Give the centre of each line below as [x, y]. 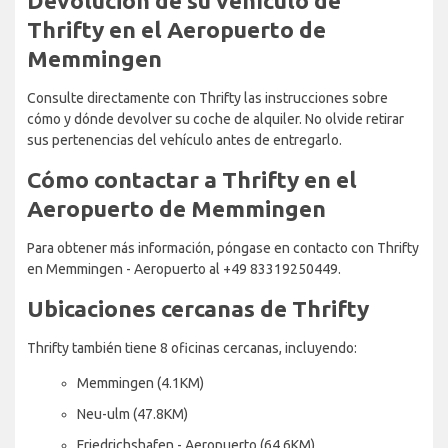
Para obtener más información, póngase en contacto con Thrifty [223, 247]
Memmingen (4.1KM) [140, 382]
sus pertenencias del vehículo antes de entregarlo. [184, 139]
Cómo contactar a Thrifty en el [192, 179]
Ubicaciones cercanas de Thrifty [198, 308]
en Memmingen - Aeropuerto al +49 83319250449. [184, 268]
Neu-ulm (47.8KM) [132, 413]
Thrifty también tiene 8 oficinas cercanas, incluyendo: [192, 347]
